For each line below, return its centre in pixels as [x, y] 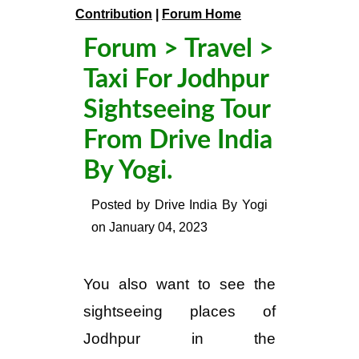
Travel [218, 49]
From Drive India [178, 140]
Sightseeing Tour [177, 110]
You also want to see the [179, 284]
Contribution [114, 14]
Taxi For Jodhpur [176, 79]
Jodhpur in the [179, 339]
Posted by [123, 205]
